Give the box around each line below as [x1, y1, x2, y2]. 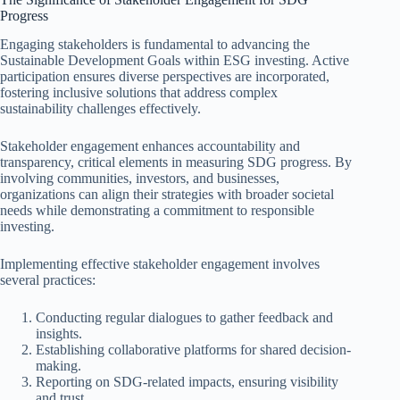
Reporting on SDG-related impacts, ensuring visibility [36, 374, 338, 390]
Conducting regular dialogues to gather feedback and [36, 310, 333, 326]
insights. [36, 326, 82, 342]
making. [36, 358, 81, 374]
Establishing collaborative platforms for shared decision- [36, 342, 351, 358]
